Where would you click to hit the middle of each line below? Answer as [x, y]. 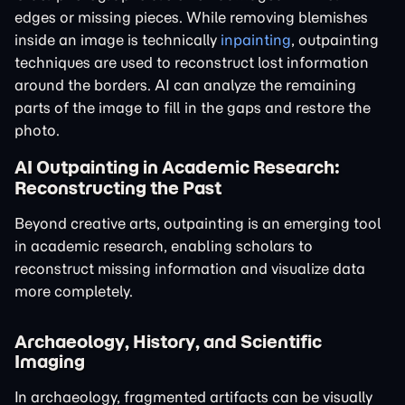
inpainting [256, 40]
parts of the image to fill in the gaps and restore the [193, 108]
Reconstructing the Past [118, 188]
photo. [37, 130]
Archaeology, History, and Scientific [168, 342]
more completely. [74, 291]
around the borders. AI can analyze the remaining [185, 85]
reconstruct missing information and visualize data [190, 268]
